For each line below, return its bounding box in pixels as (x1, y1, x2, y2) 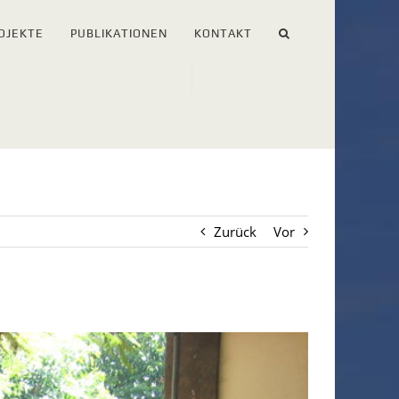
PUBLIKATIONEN (70, 26, 167, 40)
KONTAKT (194, 26, 252, 40)
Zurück (214, 223, 256, 240)
